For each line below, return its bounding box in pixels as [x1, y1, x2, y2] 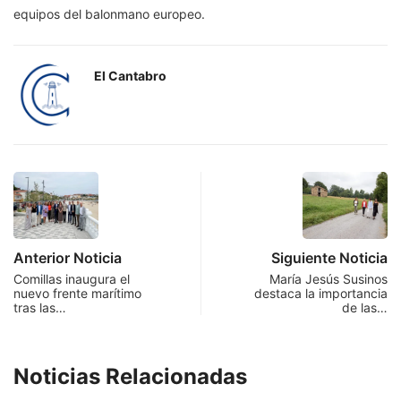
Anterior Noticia [13, 248, 122, 267]
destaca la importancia [254, 285, 388, 301]
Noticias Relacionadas [13, 363, 247, 389]
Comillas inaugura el [13, 270, 130, 286]
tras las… [13, 299, 66, 315]
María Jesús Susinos [269, 270, 388, 286]
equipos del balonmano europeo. [13, 5, 205, 21]
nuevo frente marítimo [13, 285, 141, 301]
